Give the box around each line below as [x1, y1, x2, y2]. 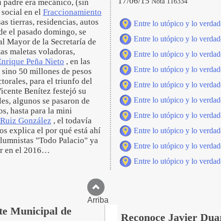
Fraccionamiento [43, 7, 102, 17]
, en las [64, 57, 90, 66]
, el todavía [51, 116, 92, 125]
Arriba [87, 196, 134, 204]
